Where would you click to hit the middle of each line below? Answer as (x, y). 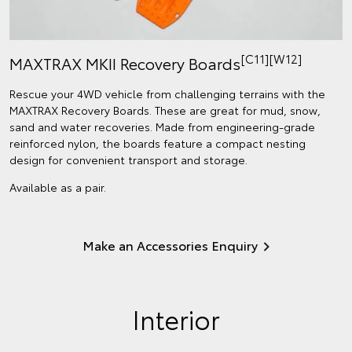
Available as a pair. (58, 187)
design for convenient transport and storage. (128, 159)
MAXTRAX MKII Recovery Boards (125, 62)
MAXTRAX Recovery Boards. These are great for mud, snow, (165, 110)
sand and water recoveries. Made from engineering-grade (162, 126)
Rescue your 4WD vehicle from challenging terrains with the (167, 93)
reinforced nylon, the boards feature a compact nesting (158, 143)
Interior (176, 318)
